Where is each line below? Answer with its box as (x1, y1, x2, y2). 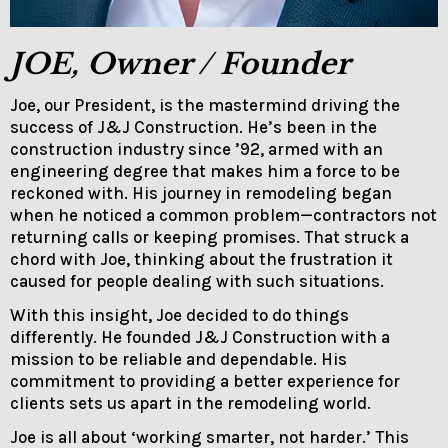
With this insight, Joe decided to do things (10, 305, 349, 326)
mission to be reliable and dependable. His (10, 349, 347, 370)
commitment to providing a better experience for (10, 371, 400, 392)
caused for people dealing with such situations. (10, 271, 384, 292)
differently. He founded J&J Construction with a (10, 327, 390, 348)
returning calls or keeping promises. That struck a (10, 227, 409, 248)
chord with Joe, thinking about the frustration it (10, 249, 393, 270)
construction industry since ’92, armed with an (10, 139, 383, 160)
